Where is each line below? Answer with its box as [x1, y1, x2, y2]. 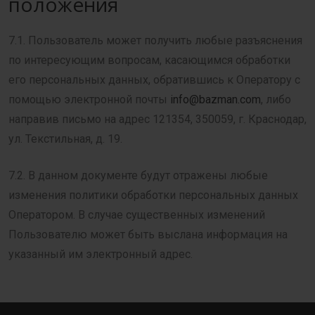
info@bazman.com [170, 93, 261, 106]
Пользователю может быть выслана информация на [8, 228, 288, 241]
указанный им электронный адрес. [8, 247, 193, 261]
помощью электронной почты [8, 93, 170, 106]
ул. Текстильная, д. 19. [8, 132, 122, 146]
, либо [261, 93, 291, 106]
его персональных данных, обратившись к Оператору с [8, 73, 300, 86]
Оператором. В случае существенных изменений [8, 208, 265, 221]
